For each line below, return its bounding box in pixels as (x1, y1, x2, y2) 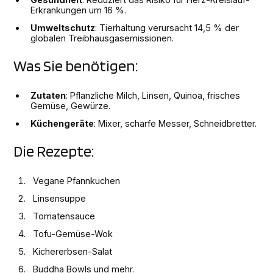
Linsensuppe (33, 193, 87, 204)
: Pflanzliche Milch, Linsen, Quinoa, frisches (66, 90, 241, 101)
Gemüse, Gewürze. (30, 101, 111, 112)
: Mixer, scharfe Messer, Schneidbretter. (94, 118, 257, 129)
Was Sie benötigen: (13, 56, 139, 76)
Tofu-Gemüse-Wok (33, 229, 113, 239)
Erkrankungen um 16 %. (30, 5, 127, 16)
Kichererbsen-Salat (33, 246, 113, 257)
